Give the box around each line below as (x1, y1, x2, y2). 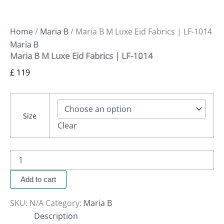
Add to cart (20, 175, 56, 184)
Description (34, 210, 78, 222)
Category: (45, 197, 83, 209)
